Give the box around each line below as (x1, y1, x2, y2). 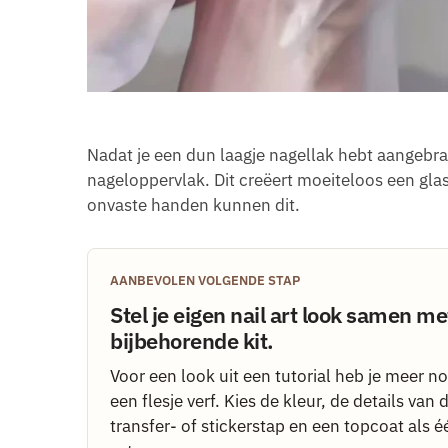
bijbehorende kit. (110, 327, 274, 356)
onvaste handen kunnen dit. (87, 194, 300, 217)
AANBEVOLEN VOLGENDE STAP (110, 272, 300, 290)
